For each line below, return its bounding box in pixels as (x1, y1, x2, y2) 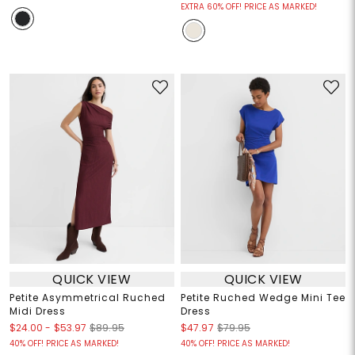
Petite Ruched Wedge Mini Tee (181, 291, 345, 304)
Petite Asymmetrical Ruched (9, 291, 166, 304)
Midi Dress (9, 304, 66, 318)
